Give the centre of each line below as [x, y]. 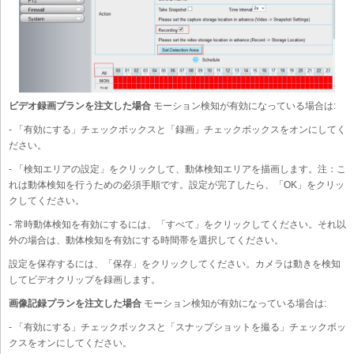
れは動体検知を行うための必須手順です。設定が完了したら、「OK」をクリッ [177, 185]
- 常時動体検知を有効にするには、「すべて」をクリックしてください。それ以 [177, 224]
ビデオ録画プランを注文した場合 [80, 105]
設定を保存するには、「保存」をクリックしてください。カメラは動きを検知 [175, 264]
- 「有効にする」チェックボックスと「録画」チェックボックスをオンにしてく [177, 129]
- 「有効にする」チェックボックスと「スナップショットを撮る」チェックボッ [177, 327]
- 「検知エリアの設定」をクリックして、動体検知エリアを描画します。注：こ [177, 169]
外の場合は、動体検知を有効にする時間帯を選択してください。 [146, 240]
